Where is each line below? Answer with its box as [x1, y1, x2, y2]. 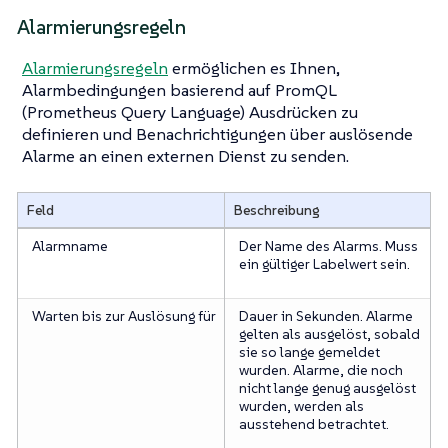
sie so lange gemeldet [238, 343, 380, 362]
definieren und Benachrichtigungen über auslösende [22, 122, 413, 145]
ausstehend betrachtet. [238, 415, 389, 434]
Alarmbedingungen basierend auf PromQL [22, 78, 336, 101]
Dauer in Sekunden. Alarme [238, 307, 413, 326]
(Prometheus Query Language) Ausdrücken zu [22, 100, 358, 123]
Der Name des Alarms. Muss [238, 237, 418, 256]
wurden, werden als [238, 397, 364, 416]
